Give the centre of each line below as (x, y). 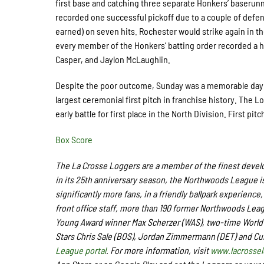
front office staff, (88, 208)
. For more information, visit (159, 250)
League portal (81, 250)
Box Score (74, 139)
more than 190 (146, 208)
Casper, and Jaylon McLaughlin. (113, 59)
